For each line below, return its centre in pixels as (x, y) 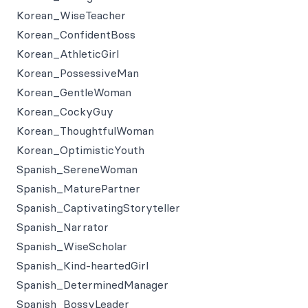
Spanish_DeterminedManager (92, 285)
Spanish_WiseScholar (72, 246)
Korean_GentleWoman (74, 92)
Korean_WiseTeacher (71, 15)
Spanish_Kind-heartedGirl (82, 265)
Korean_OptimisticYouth (80, 150)
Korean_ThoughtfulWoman (85, 131)
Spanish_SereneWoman (77, 169)
